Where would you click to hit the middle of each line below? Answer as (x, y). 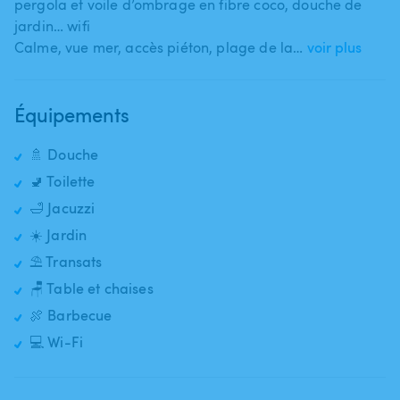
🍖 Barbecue (71, 315)
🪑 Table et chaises (92, 288)
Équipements (72, 114)
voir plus (335, 47)
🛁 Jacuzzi (62, 208)
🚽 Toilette (62, 181)
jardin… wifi (52, 25)
